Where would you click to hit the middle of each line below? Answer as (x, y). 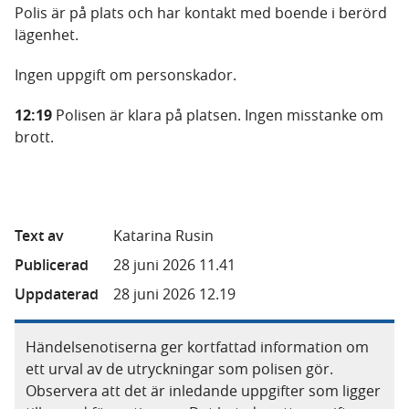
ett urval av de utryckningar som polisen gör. (179, 369)
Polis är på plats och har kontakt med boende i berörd (201, 13)
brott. (36, 137)
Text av (39, 236)
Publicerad (52, 265)
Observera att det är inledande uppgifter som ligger (203, 391)
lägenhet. (48, 35)
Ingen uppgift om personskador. (127, 75)
